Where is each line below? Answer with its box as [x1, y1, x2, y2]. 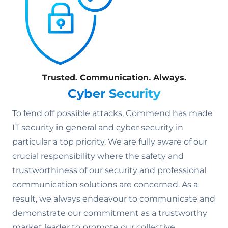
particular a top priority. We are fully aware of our [12, 137, 207, 147]
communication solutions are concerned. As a [12, 180, 198, 190]
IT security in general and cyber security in [12, 123, 183, 133]
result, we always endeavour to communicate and [12, 194, 215, 204]
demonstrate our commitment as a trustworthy [12, 208, 207, 218]
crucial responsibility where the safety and [12, 151, 184, 161]
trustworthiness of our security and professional [12, 165, 206, 176]
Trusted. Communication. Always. [42, 73, 186, 83]
